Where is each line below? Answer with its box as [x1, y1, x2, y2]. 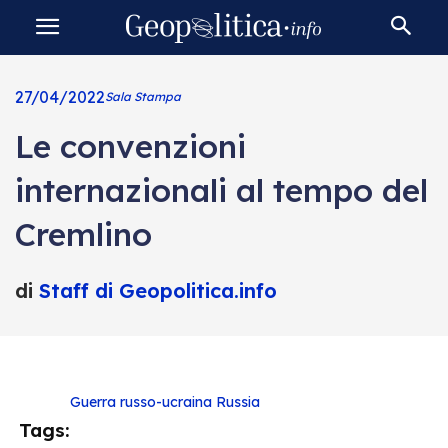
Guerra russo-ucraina [70, 393, 212, 411]
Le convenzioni [14, 126, 246, 166]
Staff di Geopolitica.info [38, 278, 277, 303]
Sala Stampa [104, 89, 181, 104]
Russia [216, 393, 260, 411]
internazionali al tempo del [14, 170, 428, 210]
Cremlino [14, 214, 152, 254]
